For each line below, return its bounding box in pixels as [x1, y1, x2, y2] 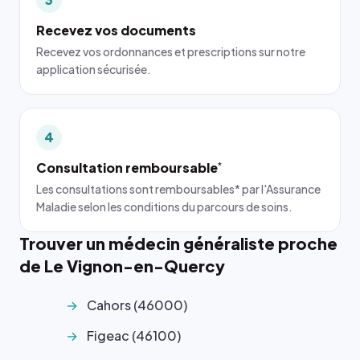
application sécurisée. [36, 62, 151, 76]
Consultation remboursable [36, 159, 218, 176]
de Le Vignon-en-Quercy [19, 256, 225, 276]
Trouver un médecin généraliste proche [19, 233, 337, 253]
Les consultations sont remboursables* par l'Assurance [36, 182, 321, 196]
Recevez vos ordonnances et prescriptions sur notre [36, 44, 305, 59]
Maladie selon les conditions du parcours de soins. [36, 199, 292, 214]
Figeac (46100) [87, 327, 181, 344]
